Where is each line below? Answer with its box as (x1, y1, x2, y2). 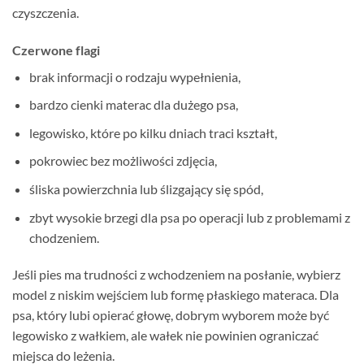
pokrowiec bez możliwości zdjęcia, (28, 153, 217, 169)
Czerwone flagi (12, 41, 100, 58)
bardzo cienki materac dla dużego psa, (28, 97, 238, 113)
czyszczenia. (12, 4, 79, 20)
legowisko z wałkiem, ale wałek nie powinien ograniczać (12, 327, 318, 344)
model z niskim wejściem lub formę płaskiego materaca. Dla (12, 287, 339, 303)
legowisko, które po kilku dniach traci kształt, (28, 124, 277, 141)
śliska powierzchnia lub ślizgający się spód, (28, 181, 263, 197)
